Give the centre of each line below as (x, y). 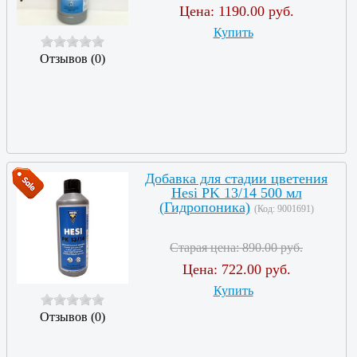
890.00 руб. (273, 247)
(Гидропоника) (204, 207)
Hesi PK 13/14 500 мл (236, 192)
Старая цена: (206, 247)
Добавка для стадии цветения (236, 178)
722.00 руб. (256, 269)
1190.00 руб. (256, 11)
